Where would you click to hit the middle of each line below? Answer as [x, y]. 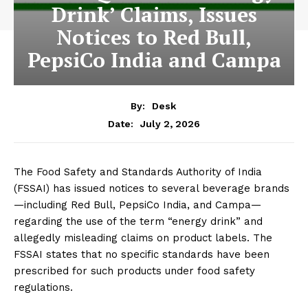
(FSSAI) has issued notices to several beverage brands [152, 188]
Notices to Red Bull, [154, 37]
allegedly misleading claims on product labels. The [143, 238]
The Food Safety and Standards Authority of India [138, 172]
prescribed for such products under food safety [134, 271]
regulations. [43, 287]
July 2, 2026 [170, 123]
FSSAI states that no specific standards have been [142, 254]
